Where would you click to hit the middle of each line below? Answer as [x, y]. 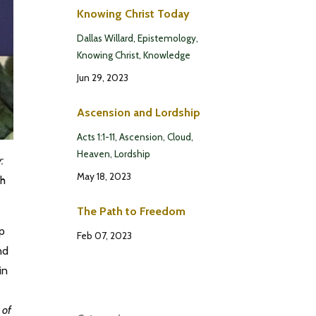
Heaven [93, 153]
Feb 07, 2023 [104, 235]
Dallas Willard [105, 38]
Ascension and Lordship [138, 112]
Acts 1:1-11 [96, 136]
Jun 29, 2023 [102, 77]
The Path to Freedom [131, 211]
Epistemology [166, 38]
